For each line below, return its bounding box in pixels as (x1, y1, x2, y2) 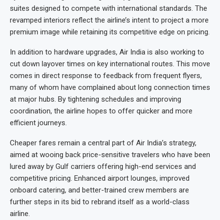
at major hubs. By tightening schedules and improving (10, 95, 181, 104)
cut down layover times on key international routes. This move (10, 59, 210, 69)
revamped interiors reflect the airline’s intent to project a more (10, 16, 209, 25)
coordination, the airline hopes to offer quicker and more (10, 107, 192, 116)
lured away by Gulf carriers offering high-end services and (10, 162, 196, 171)
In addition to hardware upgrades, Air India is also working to (10, 48, 204, 57)
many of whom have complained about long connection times (10, 83, 210, 92)
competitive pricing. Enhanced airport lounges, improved (10, 174, 190, 183)
